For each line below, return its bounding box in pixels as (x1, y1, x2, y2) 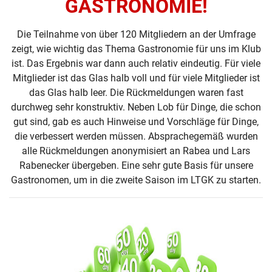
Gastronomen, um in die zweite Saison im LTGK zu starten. (11, 174, 261, 186)
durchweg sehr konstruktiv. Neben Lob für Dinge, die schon (11, 101, 261, 113)
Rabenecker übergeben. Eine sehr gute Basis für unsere (19, 160, 253, 171)
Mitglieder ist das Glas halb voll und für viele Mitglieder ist (12, 72, 260, 84)
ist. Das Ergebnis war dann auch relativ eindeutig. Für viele (12, 58, 260, 69)
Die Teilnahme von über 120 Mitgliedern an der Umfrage (16, 29, 256, 40)
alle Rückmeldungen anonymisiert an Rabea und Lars (22, 145, 250, 157)
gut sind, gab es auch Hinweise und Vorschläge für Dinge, (13, 116, 259, 127)
